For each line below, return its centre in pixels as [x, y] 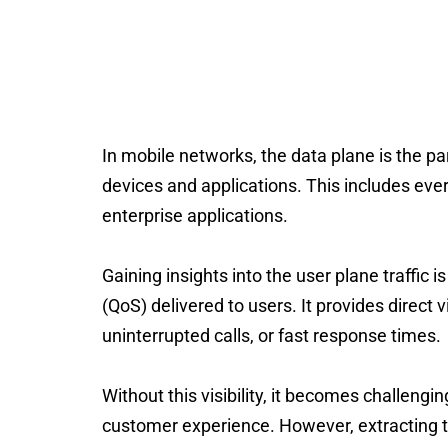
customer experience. [188, 425]
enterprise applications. [195, 215]
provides [350, 305]
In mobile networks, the [196, 155]
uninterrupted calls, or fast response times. [271, 335]
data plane [333, 155]
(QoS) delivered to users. [201, 305]
